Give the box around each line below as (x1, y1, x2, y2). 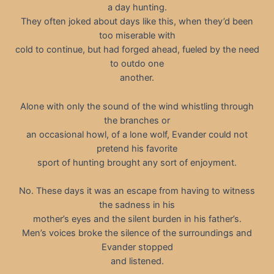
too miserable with (98, 30, 176, 42)
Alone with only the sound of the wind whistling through (20, 100, 254, 112)
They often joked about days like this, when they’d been (21, 16, 253, 28)
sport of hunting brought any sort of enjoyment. (37, 157, 237, 168)
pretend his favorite (97, 143, 177, 154)
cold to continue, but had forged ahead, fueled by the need (15, 44, 259, 56)
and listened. (110, 255, 164, 267)
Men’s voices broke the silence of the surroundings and (22, 227, 252, 239)
